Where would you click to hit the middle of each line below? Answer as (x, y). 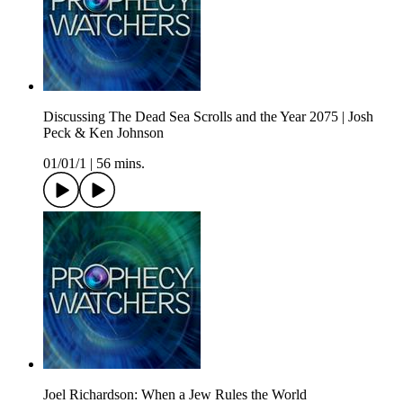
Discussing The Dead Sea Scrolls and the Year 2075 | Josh (208, 117)
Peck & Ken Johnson (103, 133)
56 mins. (121, 164)
